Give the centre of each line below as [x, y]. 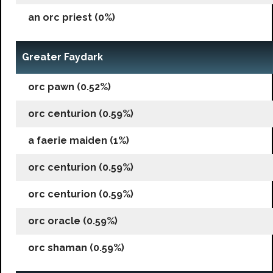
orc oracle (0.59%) [73, 221]
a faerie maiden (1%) [79, 140]
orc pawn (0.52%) [69, 87]
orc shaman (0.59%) [76, 247]
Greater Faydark [62, 57]
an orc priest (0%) [72, 17]
